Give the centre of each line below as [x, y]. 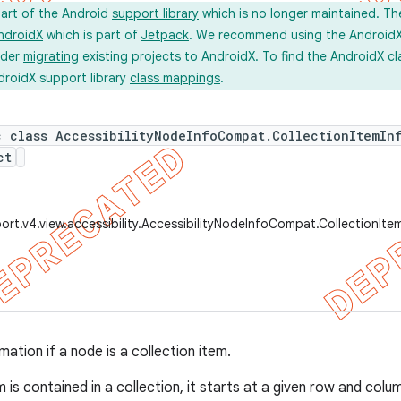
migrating [51, 56]
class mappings [175, 78]
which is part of [92, 35]
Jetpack [165, 35]
